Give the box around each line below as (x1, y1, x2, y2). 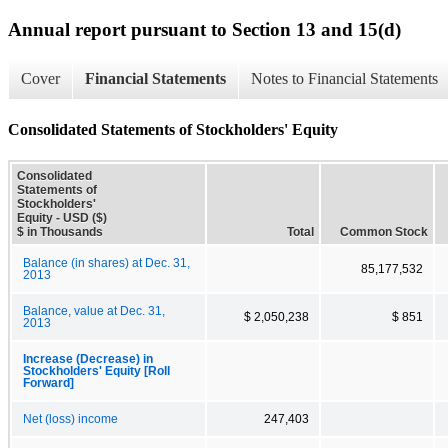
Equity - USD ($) (17, 210, 107, 225)
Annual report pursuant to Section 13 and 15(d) (8, 18, 401, 40)
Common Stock (340, 224, 428, 239)
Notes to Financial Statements (251, 70, 438, 88)
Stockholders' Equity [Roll (23, 364, 170, 377)
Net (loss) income (23, 412, 118, 425)
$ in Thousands (17, 224, 103, 239)
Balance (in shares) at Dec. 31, (23, 256, 190, 269)
